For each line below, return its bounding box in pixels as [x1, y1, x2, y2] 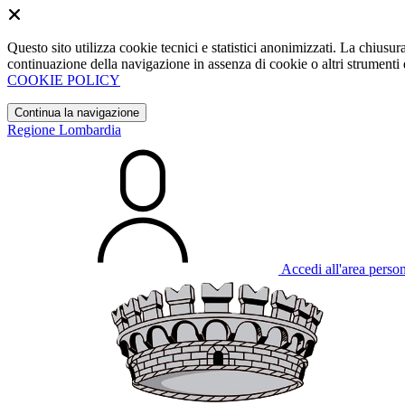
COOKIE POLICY [7, 72, 120, 88]
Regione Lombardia [7, 122, 121, 137]
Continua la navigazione [14, 106, 139, 119]
